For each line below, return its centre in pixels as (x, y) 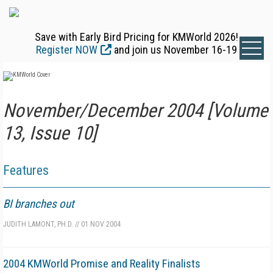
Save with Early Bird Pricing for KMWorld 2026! (136, 37)
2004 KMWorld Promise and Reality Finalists (102, 264)
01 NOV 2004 (100, 224)
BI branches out (39, 204)
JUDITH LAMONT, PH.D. (38, 224)
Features (26, 170)
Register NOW (67, 50)
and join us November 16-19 (174, 50)
